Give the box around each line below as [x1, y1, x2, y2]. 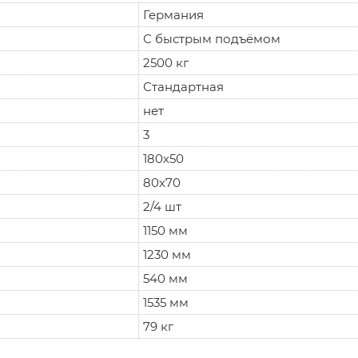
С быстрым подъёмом [143, 30, 280, 46]
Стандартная [143, 78, 224, 94]
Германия [143, 6, 204, 22]
